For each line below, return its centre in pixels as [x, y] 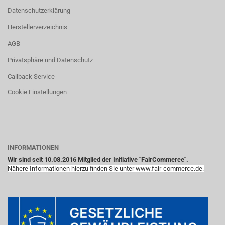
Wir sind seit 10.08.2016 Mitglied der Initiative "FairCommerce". [98, 159]
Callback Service [31, 77]
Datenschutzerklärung [39, 10]
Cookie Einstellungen [37, 92]
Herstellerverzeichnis [37, 27]
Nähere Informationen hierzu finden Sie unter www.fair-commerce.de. [106, 168]
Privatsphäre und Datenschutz [50, 60]
